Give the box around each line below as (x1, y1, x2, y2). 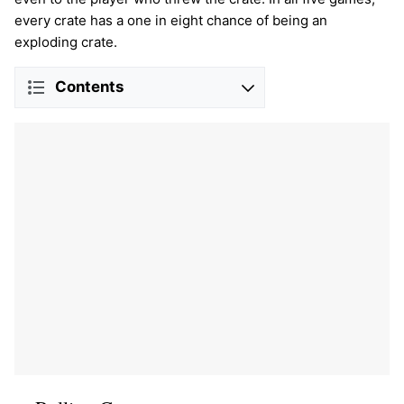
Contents (55, 78, 124, 96)
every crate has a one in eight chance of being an (14, 11, 327, 29)
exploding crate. (14, 32, 117, 50)
